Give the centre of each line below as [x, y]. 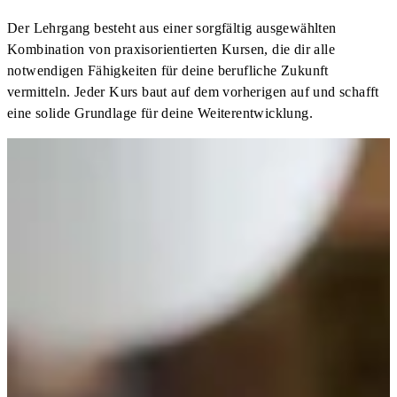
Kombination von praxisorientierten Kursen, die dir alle [171, 49]
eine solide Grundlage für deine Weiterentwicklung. [160, 113]
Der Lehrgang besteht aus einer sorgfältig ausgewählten [172, 27]
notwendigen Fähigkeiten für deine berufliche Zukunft [168, 70]
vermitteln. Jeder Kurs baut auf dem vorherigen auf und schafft [193, 91]
